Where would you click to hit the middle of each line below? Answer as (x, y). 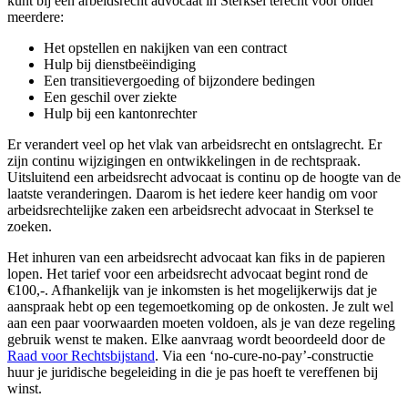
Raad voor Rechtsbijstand (81, 355)
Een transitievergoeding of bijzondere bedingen (179, 80)
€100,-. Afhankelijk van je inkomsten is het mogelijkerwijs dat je (192, 290)
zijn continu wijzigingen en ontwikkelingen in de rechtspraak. (184, 160)
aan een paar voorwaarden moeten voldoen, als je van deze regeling (201, 322)
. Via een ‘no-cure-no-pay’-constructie (264, 355)
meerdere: (36, 16)
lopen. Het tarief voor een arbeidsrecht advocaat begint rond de (188, 273)
